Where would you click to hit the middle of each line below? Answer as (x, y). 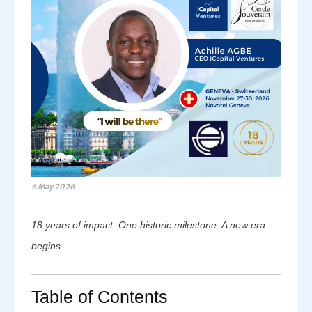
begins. (47, 246)
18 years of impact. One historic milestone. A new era (148, 225)
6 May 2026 (53, 187)
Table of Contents (100, 297)
